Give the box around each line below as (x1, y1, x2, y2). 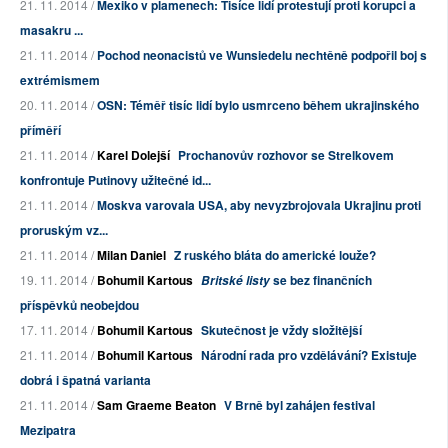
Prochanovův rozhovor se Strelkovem (178, 146, 394, 165)
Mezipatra (20, 421, 76, 440)
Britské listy (201, 272, 270, 290)
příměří (20, 121, 61, 140)
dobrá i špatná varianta (20, 371, 151, 390)
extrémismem (20, 71, 100, 90)
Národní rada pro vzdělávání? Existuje (201, 346, 417, 365)
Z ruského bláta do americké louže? (174, 246, 376, 265)
